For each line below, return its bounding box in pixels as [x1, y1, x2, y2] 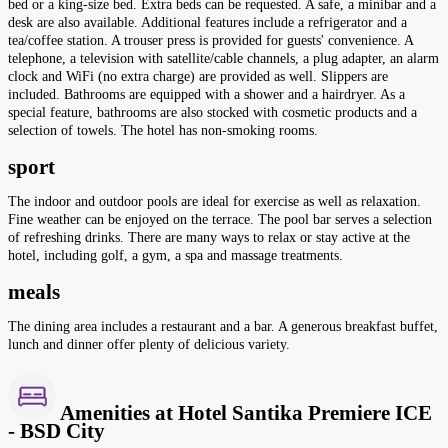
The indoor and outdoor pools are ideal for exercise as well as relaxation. [8, 194, 421, 210]
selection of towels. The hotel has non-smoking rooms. [8, 123, 318, 139]
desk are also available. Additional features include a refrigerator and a [8, 15, 407, 31]
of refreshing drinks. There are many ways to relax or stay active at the [8, 230, 410, 246]
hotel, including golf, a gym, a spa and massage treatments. [8, 248, 343, 264]
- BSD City [8, 418, 105, 443]
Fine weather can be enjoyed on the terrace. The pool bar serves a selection [8, 212, 432, 228]
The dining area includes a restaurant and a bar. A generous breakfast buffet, [8, 319, 438, 335]
